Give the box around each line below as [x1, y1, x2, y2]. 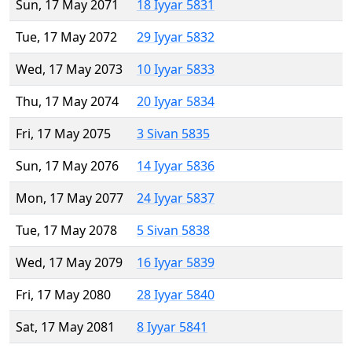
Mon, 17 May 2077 [16, 189, 123, 207]
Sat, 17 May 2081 [16, 318, 115, 336]
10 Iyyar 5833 [137, 60, 214, 79]
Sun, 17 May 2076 [16, 157, 119, 175]
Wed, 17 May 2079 [16, 254, 123, 272]
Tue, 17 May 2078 [16, 222, 117, 240]
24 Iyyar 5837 [137, 189, 214, 207]
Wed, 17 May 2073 [16, 60, 123, 79]
